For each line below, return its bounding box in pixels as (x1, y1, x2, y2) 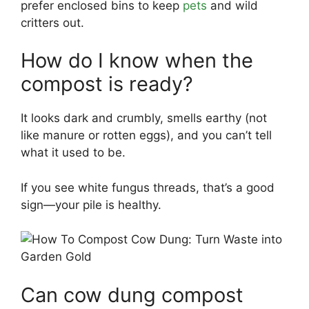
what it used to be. (21, 146, 126, 159)
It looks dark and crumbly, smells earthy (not (21, 111, 267, 125)
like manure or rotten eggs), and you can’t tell (21, 128, 272, 142)
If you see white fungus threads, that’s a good (21, 180, 275, 195)
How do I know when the (21, 48, 253, 72)
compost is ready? (21, 72, 193, 96)
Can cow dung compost (21, 282, 243, 307)
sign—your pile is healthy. (21, 197, 161, 212)
